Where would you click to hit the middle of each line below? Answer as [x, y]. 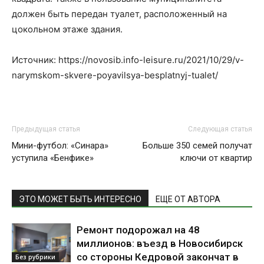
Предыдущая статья [46, 129]
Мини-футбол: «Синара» [60, 146]
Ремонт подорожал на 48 [138, 230]
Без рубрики [35, 257]
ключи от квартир [216, 158]
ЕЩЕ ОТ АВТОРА [188, 199]
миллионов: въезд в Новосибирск [160, 244]
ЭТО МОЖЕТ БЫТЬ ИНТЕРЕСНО [80, 199]
